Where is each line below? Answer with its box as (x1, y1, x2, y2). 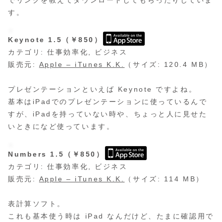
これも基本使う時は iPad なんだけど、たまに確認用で (8, 212, 214, 220)
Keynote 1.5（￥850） (8, 36, 103, 44)
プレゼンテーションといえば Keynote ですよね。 (8, 85, 197, 94)
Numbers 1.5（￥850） (8, 150, 105, 158)
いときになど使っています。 (8, 122, 115, 131)
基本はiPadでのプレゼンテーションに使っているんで (8, 98, 208, 106)
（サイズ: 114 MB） (124, 174, 204, 183)
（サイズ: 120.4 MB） (124, 60, 213, 69)
